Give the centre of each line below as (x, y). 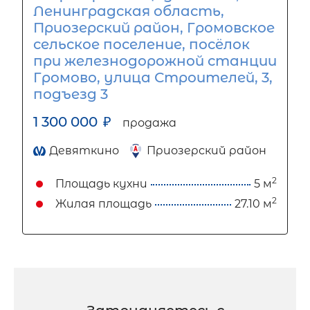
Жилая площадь (103, 204)
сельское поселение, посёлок (142, 44)
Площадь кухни (101, 184)
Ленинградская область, (129, 11)
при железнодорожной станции (155, 61)
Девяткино (84, 151)
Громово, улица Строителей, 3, (153, 77)
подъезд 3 (71, 94)
